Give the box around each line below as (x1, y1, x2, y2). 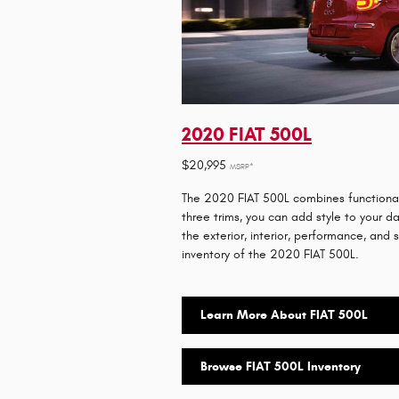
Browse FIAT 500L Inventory (200, 358, 361, 374)
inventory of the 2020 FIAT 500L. (182, 247, 359, 262)
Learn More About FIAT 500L (200, 307, 368, 323)
